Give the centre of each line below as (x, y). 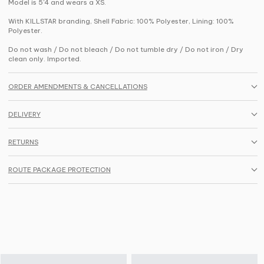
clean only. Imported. (44, 59)
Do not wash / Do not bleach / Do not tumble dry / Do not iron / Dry (126, 49)
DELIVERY (24, 114)
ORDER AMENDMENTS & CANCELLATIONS (77, 86)
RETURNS (23, 142)
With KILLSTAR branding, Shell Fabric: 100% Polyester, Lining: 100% (121, 21)
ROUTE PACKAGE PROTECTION (59, 169)
